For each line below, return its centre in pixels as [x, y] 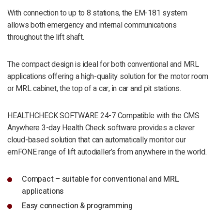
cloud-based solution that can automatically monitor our [97, 140]
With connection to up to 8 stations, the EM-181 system [97, 13]
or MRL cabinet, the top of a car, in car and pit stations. [94, 89]
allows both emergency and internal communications [92, 25]
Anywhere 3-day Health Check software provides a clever [101, 128]
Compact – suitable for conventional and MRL [101, 179]
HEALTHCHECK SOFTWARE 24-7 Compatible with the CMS [103, 116]
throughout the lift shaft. [46, 38]
